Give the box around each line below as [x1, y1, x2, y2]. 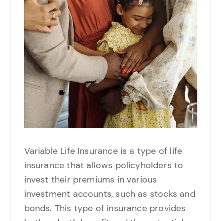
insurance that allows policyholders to [24, 159, 184, 171]
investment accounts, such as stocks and [24, 187, 195, 200]
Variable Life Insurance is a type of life [24, 145, 183, 157]
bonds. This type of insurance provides [24, 202, 186, 214]
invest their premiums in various [24, 173, 157, 185]
